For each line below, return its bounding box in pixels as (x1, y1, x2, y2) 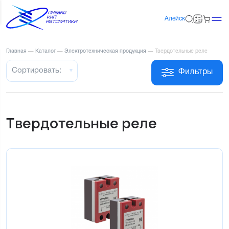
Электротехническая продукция (64, 49, 146, 54)
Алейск (165, 16, 185, 22)
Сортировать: (12, 66, 61, 74)
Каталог (35, 49, 56, 54)
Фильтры (178, 68, 213, 76)
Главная (6, 49, 27, 54)
